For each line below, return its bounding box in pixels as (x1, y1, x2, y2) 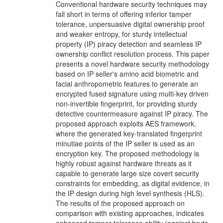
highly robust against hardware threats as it (56, 158, 192, 169)
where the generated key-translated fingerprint (56, 128, 202, 139)
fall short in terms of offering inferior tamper (56, 9, 192, 19)
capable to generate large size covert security (56, 168, 199, 179)
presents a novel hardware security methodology (56, 59, 209, 69)
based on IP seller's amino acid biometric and (56, 69, 199, 79)
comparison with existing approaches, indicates (56, 208, 204, 219)
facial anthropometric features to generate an (56, 79, 198, 89)
